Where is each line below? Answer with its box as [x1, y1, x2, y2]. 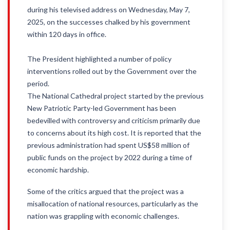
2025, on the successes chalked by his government [27, 17, 190, 26]
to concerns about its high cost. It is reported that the [27, 128, 201, 137]
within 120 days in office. [27, 30, 106, 39]
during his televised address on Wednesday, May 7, [27, 5, 190, 14]
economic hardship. [27, 165, 89, 174]
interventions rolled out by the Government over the [27, 67, 197, 75]
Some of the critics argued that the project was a [27, 187, 184, 196]
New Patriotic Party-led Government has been [27, 104, 176, 112]
